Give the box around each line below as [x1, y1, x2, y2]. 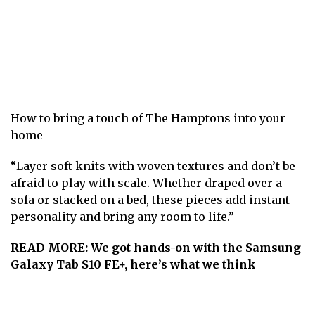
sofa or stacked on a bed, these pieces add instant [11, 192, 290, 207]
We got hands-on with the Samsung [91, 240, 301, 255]
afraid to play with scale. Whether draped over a [11, 175, 282, 190]
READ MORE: [11, 240, 88, 255]
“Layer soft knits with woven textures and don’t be [11, 158, 295, 173]
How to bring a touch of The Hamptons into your [11, 110, 285, 125]
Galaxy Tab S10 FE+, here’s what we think [11, 257, 256, 271]
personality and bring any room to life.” [11, 209, 234, 224]
